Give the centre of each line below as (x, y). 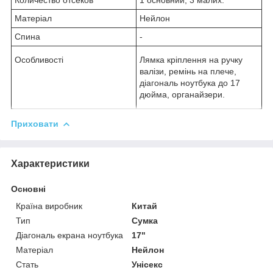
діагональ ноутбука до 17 (190, 83)
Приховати (35, 123)
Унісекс (147, 264)
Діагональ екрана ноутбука (69, 235)
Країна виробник (49, 206)
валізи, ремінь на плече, (188, 71)
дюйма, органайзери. (182, 94)
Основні (28, 189)
